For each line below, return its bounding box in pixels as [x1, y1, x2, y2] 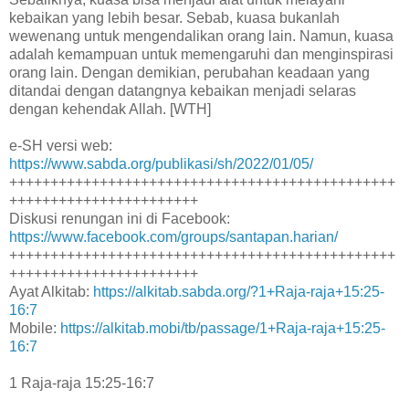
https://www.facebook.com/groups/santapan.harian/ [9, 228, 338, 245]
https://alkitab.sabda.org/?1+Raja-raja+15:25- [93, 283, 384, 299]
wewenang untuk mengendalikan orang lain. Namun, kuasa [9, 27, 393, 44]
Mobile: [9, 320, 60, 336]
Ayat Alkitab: [9, 283, 93, 299]
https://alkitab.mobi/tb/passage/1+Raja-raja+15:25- [60, 320, 385, 336]
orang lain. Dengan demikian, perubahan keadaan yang [9, 64, 370, 80]
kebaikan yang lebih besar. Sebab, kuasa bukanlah [9, 9, 340, 26]
